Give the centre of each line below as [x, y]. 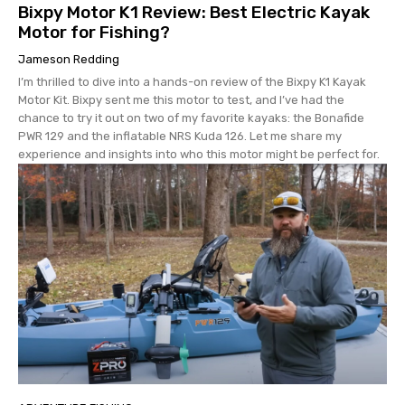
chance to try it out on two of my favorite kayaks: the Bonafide [191, 118]
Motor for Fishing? [94, 32]
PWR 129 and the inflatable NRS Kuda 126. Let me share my [180, 136]
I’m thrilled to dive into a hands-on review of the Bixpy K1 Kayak [192, 81]
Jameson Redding [69, 59]
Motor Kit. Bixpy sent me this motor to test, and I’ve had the [181, 99]
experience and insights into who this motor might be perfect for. [199, 154]
